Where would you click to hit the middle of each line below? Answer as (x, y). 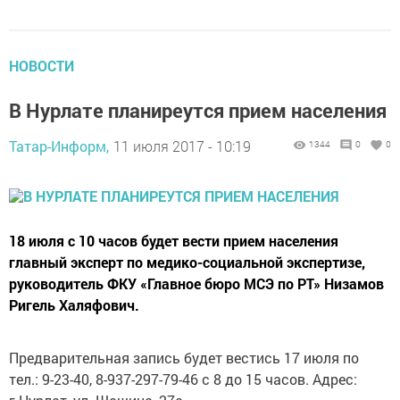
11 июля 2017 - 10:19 (182, 146)
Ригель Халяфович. (74, 305)
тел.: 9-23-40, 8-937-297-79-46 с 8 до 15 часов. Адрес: (183, 379)
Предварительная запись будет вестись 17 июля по (184, 358)
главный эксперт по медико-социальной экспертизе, (187, 262)
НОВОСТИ (42, 66)
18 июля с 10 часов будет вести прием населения (174, 241)
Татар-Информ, (59, 146)
